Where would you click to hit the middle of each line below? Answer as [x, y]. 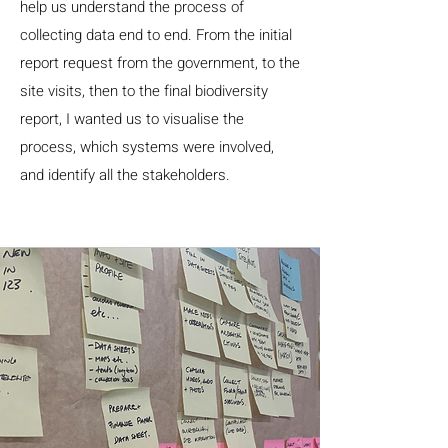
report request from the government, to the [160, 63]
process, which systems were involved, [147, 147]
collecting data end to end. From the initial [156, 35]
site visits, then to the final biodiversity [144, 91]
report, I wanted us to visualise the [132, 119]
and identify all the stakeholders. [125, 175]
